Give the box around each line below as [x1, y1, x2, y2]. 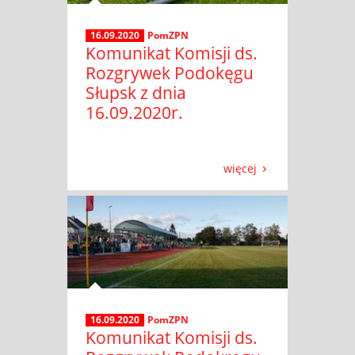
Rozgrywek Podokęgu [86, 62, 254, 85]
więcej [223, 161, 257, 176]
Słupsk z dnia [86, 82, 186, 105]
